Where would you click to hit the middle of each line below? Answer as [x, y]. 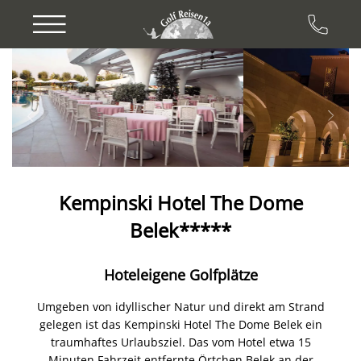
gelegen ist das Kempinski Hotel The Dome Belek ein [180, 324]
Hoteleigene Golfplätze [180, 274]
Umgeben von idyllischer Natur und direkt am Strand [180, 306]
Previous [90, 58]
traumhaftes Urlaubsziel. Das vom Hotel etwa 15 [180, 342]
